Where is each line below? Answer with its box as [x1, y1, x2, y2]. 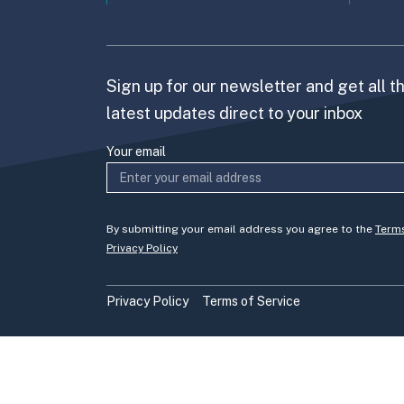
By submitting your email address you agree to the [106, 222, 375, 235]
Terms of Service [202, 293, 300, 308]
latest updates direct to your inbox [106, 103, 363, 123]
